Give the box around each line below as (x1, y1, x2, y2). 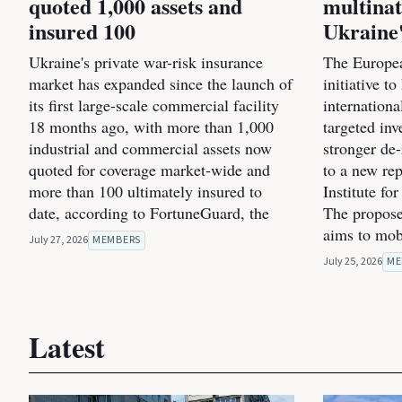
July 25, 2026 (323, 254, 382, 270)
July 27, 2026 (29, 232, 88, 249)
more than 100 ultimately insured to (29, 180, 262, 203)
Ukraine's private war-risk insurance (29, 51, 263, 74)
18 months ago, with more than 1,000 (29, 116, 274, 138)
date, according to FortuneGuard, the (29, 202, 269, 224)
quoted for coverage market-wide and (29, 159, 270, 181)
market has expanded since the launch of (29, 73, 293, 95)
